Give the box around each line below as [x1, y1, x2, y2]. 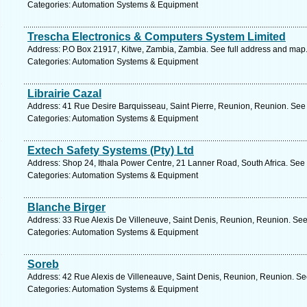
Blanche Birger [27, 201, 106, 213]
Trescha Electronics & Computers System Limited [27, 31, 286, 42]
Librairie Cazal [27, 88, 101, 99]
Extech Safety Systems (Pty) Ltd [27, 145, 194, 156]
